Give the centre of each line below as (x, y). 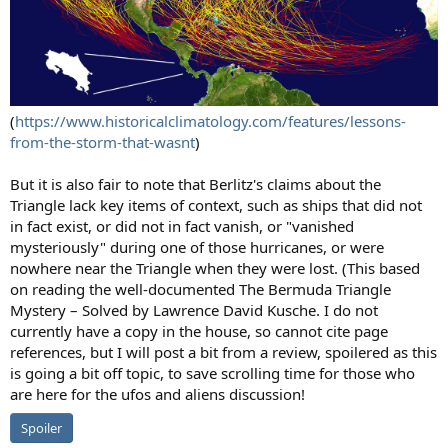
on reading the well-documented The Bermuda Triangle (200, 289)
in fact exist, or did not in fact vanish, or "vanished (182, 226)
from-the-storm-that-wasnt (102, 142)
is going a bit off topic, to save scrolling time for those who (212, 373)
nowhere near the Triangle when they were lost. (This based (215, 268)
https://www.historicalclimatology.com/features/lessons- (210, 121)
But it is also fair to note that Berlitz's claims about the (195, 184)
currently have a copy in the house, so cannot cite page (199, 331)
